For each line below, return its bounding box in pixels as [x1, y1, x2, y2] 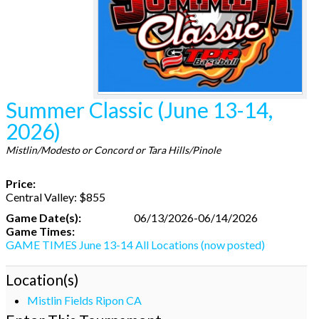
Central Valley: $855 [6, 189, 105, 204]
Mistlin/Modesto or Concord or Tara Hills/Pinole [6, 143, 221, 156]
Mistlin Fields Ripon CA [27, 293, 142, 307]
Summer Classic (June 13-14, [6, 96, 273, 122]
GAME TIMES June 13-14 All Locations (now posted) [6, 237, 265, 251]
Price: [6, 176, 36, 190]
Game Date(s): [6, 210, 81, 224]
